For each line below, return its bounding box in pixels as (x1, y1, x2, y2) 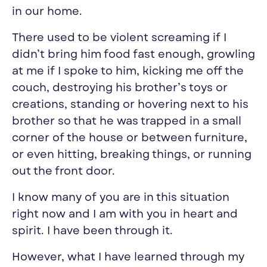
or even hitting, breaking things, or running (12, 148, 252, 162)
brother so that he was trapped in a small (12, 114, 241, 129)
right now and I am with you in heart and (12, 207, 238, 222)
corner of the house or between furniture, (12, 131, 247, 145)
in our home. (12, 5, 82, 19)
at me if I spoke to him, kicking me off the (12, 64, 244, 79)
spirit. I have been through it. (12, 224, 173, 238)
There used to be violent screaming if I (12, 31, 226, 45)
